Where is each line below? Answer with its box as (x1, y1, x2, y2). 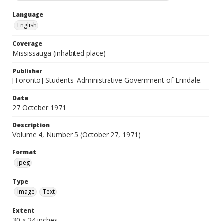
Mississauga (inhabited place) (12, 48, 106, 58)
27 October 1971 (12, 103, 66, 112)
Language (12, 10, 43, 19)
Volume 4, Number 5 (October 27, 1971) (12, 130, 141, 139)
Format (12, 148, 36, 156)
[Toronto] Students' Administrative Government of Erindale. (12, 75, 202, 85)
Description (12, 121, 50, 129)
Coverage (12, 39, 42, 48)
